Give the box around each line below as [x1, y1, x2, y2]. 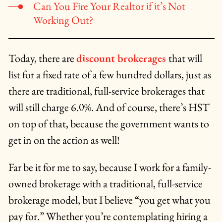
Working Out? [33, 13, 93, 28]
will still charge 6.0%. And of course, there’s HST [8, 100, 210, 115]
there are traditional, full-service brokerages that [8, 84, 205, 99]
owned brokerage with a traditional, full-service [8, 176, 203, 191]
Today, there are [8, 51, 76, 66]
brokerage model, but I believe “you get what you [8, 193, 211, 208]
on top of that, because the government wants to [8, 116, 209, 131]
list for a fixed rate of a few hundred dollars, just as [8, 67, 211, 82]
